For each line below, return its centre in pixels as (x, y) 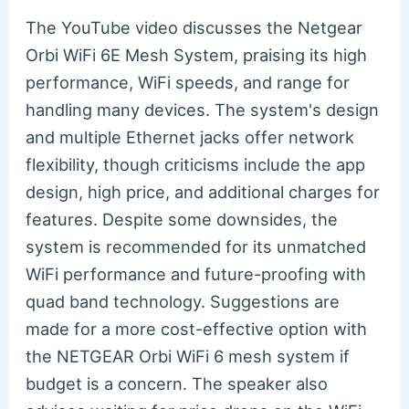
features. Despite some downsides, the (182, 220)
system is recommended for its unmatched (196, 247)
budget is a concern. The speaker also (177, 384)
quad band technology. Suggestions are (183, 302)
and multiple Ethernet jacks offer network (190, 137)
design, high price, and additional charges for (203, 192)
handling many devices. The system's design (203, 110)
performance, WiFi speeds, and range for (188, 83)
